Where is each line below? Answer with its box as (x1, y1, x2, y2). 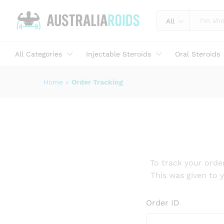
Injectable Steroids (86, 49, 151, 58)
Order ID (146, 197, 179, 207)
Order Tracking (71, 77, 123, 86)
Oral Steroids (175, 49, 220, 58)
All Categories (15, 49, 62, 58)
